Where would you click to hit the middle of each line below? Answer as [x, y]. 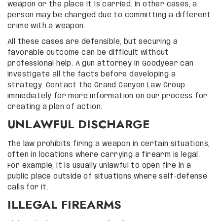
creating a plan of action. [55, 107]
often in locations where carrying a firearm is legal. [104, 155]
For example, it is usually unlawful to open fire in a [99, 166]
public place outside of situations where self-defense [108, 176]
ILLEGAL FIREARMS [64, 204]
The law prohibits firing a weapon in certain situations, [109, 144]
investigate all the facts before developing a [92, 74]
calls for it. [28, 187]
